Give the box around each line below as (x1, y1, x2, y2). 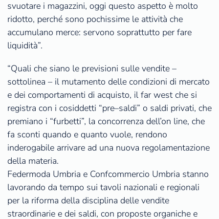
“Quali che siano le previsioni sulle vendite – (7, 63, 176, 75)
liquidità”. (7, 40, 43, 52)
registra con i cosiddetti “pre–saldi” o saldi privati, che (7, 102, 212, 114)
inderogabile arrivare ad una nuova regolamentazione (7, 142, 210, 154)
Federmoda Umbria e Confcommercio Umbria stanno (7, 168, 209, 180)
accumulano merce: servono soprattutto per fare (7, 26, 192, 39)
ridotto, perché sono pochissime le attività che (7, 13, 183, 25)
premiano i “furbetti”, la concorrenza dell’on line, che (7, 115, 205, 128)
